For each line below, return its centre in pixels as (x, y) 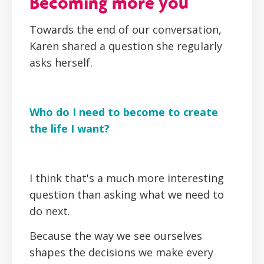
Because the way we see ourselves (116, 236)
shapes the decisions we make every (121, 253)
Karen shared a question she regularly (126, 46)
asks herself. (61, 63)
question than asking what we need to (127, 195)
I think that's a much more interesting (127, 178)
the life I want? (70, 129)
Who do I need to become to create (124, 112)
